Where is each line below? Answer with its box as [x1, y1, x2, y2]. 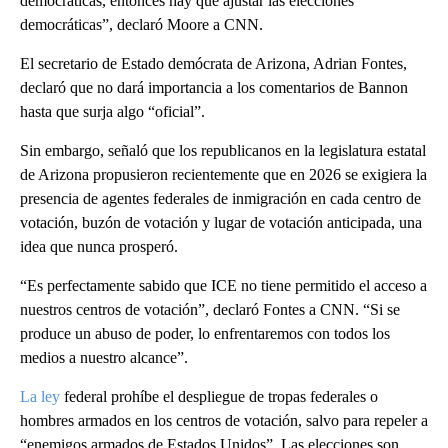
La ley [20, 388, 60, 406]
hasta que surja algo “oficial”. [20, 103, 205, 121]
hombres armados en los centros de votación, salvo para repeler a [20, 412, 428, 430]
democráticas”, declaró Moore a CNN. [20, 16, 263, 34]
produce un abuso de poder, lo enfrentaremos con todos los [20, 325, 390, 343]
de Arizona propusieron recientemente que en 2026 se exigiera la [20, 166, 427, 184]
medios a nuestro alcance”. [20, 349, 188, 367]
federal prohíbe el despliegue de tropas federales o [60, 388, 378, 406]
